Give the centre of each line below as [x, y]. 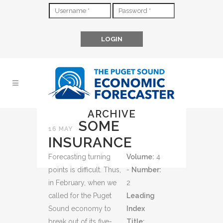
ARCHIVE [111, 114]
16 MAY [60, 129]
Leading [141, 196]
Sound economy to [80, 209]
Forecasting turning [79, 157]
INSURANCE [90, 143]
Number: [147, 170]
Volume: [141, 157]
